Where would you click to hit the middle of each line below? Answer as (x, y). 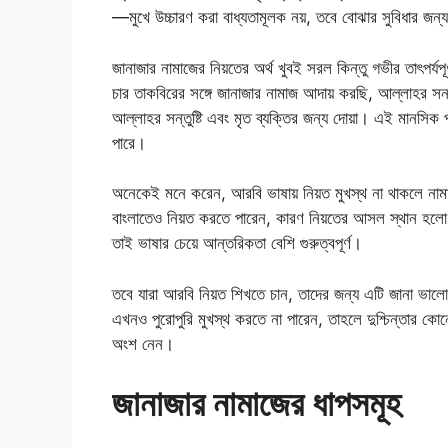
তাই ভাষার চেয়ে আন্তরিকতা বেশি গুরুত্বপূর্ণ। (237, 243)
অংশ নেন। (143, 343)
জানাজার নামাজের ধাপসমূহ (256, 403)
